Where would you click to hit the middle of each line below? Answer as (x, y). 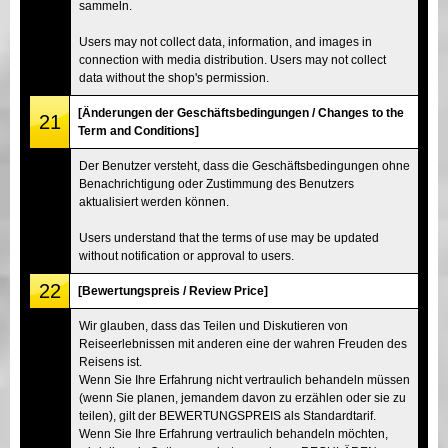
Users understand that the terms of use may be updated (229, 237)
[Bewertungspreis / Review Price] (173, 290)
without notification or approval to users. (186, 255)
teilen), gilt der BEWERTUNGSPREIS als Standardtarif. (227, 415)
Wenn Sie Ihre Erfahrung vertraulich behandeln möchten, (233, 433)
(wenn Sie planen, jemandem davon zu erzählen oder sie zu (242, 397)
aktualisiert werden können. (154, 201)
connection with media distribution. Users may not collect (232, 59)
